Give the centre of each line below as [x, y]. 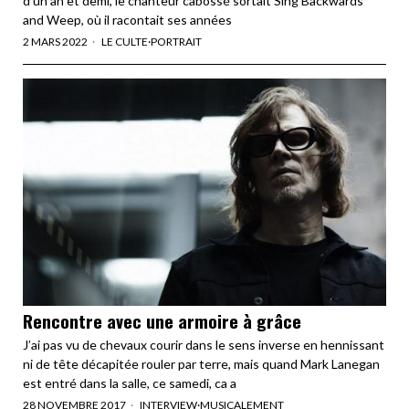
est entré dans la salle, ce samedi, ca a [130, 383]
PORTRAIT [176, 41]
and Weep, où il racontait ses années [127, 19]
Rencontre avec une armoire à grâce [162, 320]
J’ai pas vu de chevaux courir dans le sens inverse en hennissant [204, 344]
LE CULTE [125, 41]
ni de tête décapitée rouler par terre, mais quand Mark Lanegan [201, 363]
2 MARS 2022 [55, 41]
